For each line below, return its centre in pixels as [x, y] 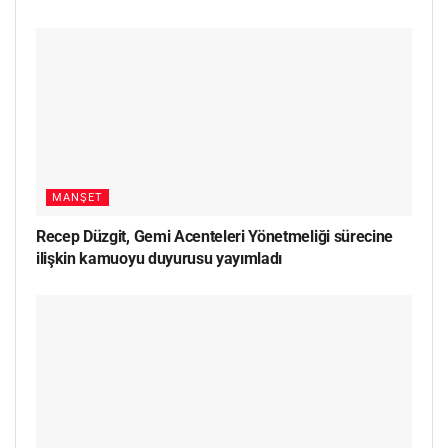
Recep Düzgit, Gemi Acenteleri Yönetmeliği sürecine [214, 236]
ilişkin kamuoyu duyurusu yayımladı [159, 258]
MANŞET [77, 197]
